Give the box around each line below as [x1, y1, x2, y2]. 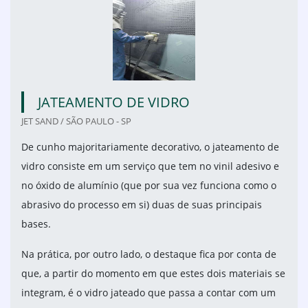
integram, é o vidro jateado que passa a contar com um [21, 286, 276, 300]
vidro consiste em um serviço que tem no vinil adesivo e [21, 159, 279, 173]
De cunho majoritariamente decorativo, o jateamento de [21, 140, 279, 154]
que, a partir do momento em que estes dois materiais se [21, 267, 285, 280]
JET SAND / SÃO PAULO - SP [21, 115, 131, 128]
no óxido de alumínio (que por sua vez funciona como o [21, 179, 276, 192]
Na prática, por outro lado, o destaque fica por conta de [21, 247, 276, 261]
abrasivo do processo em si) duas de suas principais [21, 198, 262, 212]
